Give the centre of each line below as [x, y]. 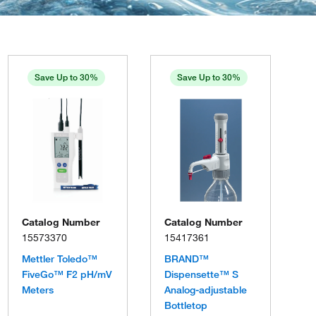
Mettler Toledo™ [59, 259]
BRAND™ [187, 259]
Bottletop [186, 305]
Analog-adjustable [206, 290]
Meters [37, 290]
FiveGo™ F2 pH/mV [67, 274]
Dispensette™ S [202, 274]
